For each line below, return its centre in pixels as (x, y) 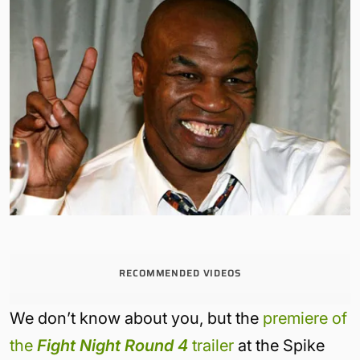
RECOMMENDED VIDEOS (180, 273)
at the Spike (279, 346)
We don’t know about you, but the (136, 319)
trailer (211, 346)
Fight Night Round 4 (112, 346)
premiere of (305, 319)
